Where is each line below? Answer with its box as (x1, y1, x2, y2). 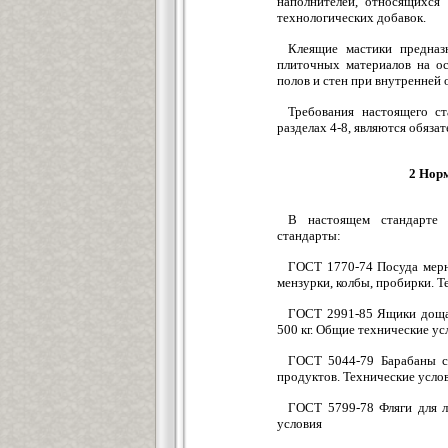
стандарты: (277, 228, 341, 243)
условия (277, 416, 322, 431)
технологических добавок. (277, 10, 426, 25)
